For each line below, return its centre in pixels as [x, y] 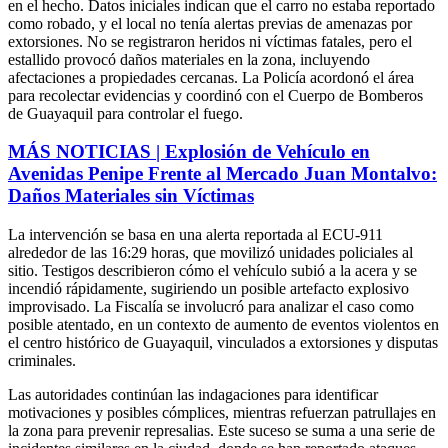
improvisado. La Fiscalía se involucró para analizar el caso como [211, 306]
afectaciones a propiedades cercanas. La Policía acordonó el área [211, 77]
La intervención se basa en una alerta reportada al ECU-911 [195, 234]
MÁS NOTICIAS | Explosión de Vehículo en [189, 152]
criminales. [42, 360]
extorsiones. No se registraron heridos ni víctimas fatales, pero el [210, 41]
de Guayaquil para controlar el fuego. [125, 113]
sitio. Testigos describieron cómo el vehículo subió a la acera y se [212, 270]
